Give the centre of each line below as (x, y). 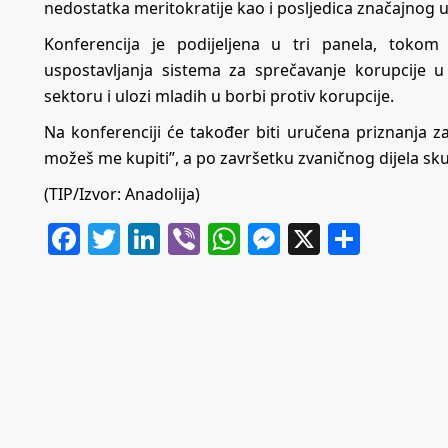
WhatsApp (317, 238)
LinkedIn (225, 238)
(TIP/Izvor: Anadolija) (122, 193)
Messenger (363, 238)
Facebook (151, 238)
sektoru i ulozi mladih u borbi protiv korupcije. (219, 95)
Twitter (172, 238)
